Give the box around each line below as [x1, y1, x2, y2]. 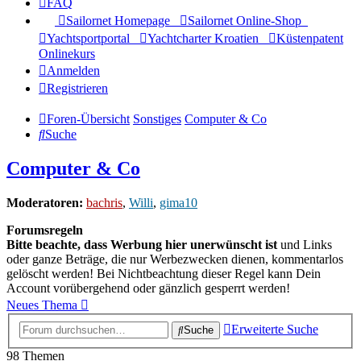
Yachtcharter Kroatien [147, 31, 259, 46]
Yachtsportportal [47, 31, 130, 46]
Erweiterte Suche [231, 322, 318, 336]
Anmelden [47, 64, 100, 78]
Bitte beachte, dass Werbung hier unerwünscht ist [6, 238, 277, 252]
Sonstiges [133, 112, 181, 127]
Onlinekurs [39, 47, 95, 61]
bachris [86, 196, 122, 210]
